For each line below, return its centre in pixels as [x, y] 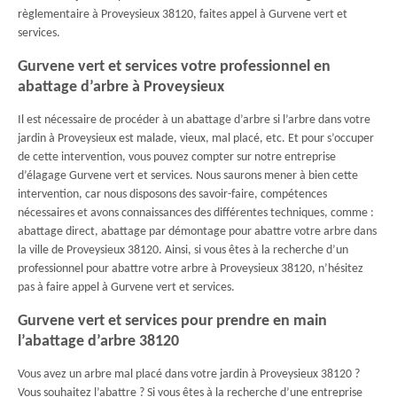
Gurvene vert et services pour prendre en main [172, 321]
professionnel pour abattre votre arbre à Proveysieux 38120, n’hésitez [191, 269]
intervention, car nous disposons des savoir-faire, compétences [172, 195]
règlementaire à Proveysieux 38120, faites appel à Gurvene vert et [183, 15]
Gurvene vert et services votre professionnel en [174, 67]
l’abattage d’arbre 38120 [98, 342]
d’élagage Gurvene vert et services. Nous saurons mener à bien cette [188, 176]
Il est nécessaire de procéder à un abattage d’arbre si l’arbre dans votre [194, 120]
